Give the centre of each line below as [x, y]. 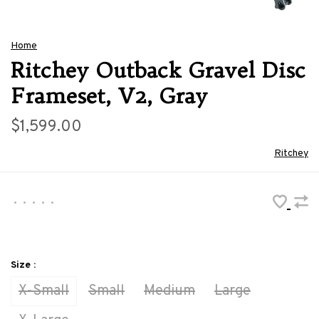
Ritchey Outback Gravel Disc [158, 69]
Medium [169, 291]
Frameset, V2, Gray [109, 95]
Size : [23, 265]
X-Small [44, 291]
